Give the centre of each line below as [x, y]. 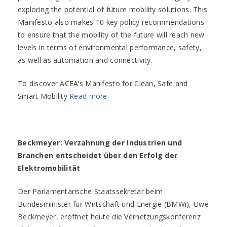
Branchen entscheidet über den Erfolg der [98, 155]
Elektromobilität [49, 168]
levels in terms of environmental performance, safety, [110, 47]
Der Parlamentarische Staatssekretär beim [90, 191]
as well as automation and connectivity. [85, 60]
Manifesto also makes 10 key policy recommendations [111, 22]
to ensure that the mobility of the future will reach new [111, 35]
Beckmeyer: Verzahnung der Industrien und [100, 143]
